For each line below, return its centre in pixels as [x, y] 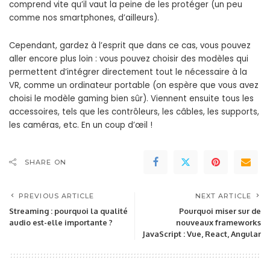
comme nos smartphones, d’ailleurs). [84, 18]
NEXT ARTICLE [223, 196]
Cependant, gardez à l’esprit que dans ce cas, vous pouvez [130, 46]
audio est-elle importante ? [61, 223]
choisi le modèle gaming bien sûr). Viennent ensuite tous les [131, 99]
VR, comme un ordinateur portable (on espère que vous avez [134, 86]
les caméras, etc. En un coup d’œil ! [81, 125]
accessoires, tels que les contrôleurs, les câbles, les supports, [134, 112]
